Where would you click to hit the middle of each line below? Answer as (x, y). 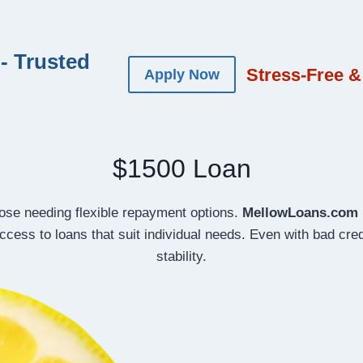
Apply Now (181, 75)
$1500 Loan (181, 169)
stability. (181, 257)
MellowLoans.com (300, 213)
